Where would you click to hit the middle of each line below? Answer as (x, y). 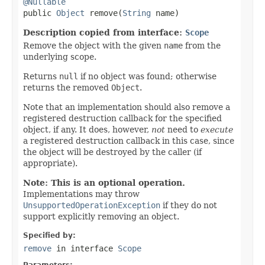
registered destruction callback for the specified (122, 118)
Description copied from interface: (104, 32)
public (40, 13)
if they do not (189, 205)
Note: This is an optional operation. (104, 182)
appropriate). (50, 163)
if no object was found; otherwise (147, 76)
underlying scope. (60, 56)
